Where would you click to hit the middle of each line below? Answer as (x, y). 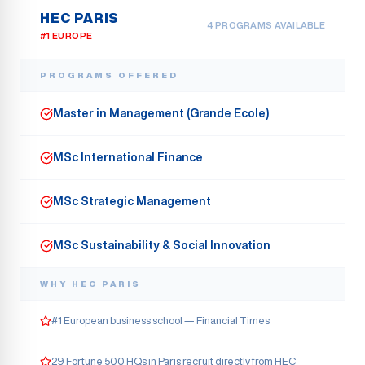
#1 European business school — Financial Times (161, 321)
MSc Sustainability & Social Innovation (162, 245)
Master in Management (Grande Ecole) (161, 113)
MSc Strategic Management (132, 201)
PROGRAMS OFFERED (109, 75)
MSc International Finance (128, 157)
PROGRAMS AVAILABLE (269, 25)
